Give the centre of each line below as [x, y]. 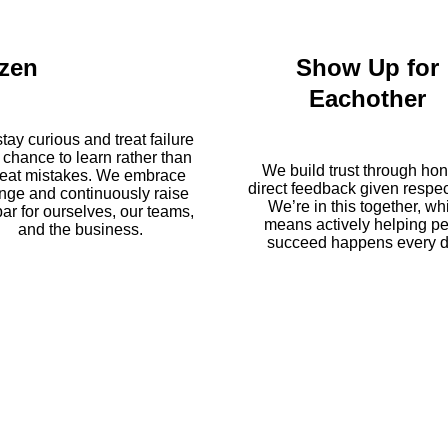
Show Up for [367, 67]
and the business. [80, 229]
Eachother [367, 98]
